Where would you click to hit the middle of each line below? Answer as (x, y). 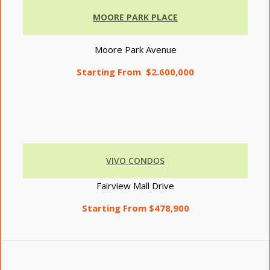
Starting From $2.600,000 (135, 72)
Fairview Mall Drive (135, 185)
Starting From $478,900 (135, 208)
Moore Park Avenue (135, 50)
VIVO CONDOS (135, 160)
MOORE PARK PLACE (135, 17)
